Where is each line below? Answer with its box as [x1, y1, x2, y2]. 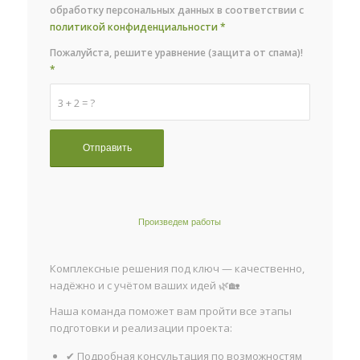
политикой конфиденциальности [50, 20, 219, 35]
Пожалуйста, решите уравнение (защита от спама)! [50, 46, 304, 60]
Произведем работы [138, 216, 222, 227]
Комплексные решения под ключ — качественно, [50, 260, 305, 276]
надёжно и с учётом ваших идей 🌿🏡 [50, 277, 240, 292]
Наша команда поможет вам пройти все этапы [50, 303, 292, 318]
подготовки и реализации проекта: [50, 320, 233, 335]
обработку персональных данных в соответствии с [50, 3, 305, 18]
